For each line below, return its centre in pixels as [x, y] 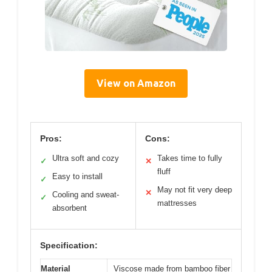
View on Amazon [136, 83]
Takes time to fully [190, 158]
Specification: [69, 245]
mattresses [177, 203]
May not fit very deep [195, 189]
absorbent [70, 208]
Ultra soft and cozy [86, 158]
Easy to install [77, 176]
